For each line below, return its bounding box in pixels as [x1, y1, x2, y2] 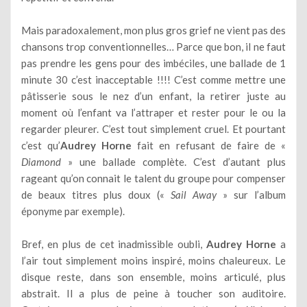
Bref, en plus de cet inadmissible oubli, [21, 237, 207, 250]
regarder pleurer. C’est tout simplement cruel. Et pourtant [21, 122, 286, 135]
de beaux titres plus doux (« [21, 188, 171, 201]
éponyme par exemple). [21, 204, 125, 217]
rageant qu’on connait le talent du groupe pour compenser [21, 171, 286, 184]
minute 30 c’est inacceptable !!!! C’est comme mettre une [21, 73, 286, 86]
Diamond [21, 155, 61, 168]
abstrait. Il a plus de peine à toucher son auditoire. [21, 286, 286, 299]
